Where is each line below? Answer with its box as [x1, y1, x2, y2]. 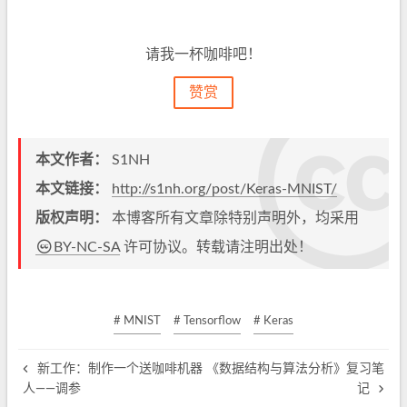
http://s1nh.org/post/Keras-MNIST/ [112, 182, 337, 196]
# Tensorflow [174, 315, 241, 327]
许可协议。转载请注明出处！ [120, 240, 313, 254]
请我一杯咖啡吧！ [145, 47, 262, 62]
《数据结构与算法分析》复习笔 [206, 362, 384, 375]
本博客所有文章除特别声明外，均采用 [112, 211, 359, 225]
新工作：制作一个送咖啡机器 [34, 362, 203, 375]
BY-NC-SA [54, 240, 120, 254]
